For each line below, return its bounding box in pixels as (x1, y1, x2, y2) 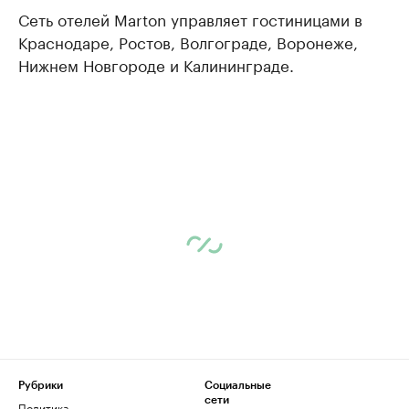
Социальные (204, 380, 271, 391)
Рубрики (18, 380, 63, 391)
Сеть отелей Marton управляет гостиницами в (18, 6, 362, 30)
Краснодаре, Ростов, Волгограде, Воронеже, (18, 29, 358, 53)
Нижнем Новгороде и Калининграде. (18, 52, 294, 76)
